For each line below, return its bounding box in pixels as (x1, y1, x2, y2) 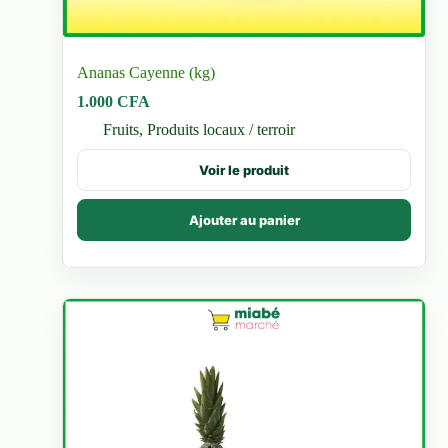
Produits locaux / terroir (147, 121, 296, 139)
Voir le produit (199, 161, 289, 178)
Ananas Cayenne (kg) (77, 64, 216, 82)
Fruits (103, 121, 140, 139)
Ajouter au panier (188, 211, 300, 228)
